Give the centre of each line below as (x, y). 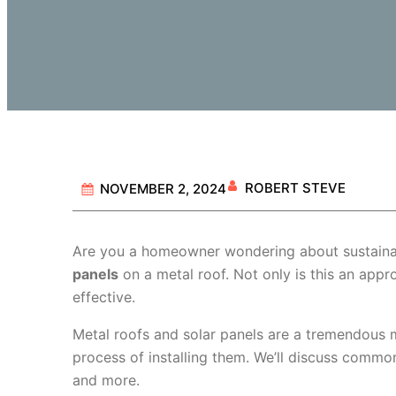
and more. (106, 381)
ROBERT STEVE (295, 188)
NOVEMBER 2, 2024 (163, 189)
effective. (103, 297)
